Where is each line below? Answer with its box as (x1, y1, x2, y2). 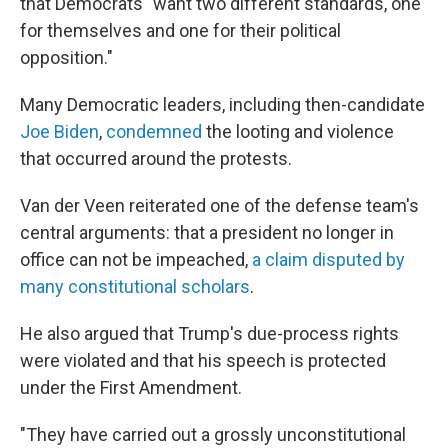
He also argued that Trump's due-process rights (20, 323, 399, 345)
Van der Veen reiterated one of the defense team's (20, 195, 419, 217)
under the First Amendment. (20, 377, 242, 399)
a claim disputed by (248, 249, 405, 271)
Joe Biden (20, 121, 99, 143)
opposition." (20, 47, 113, 69)
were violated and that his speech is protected (20, 350, 386, 372)
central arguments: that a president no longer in (20, 222, 394, 244)
